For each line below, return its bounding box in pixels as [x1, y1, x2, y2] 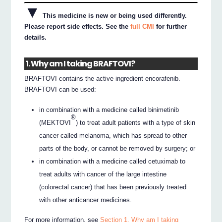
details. [24, 33, 47, 41]
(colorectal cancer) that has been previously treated [39, 183, 187, 191]
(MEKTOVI [39, 118, 71, 126]
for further [154, 22, 187, 30]
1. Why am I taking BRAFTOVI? [26, 58, 135, 70]
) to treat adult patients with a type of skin [76, 118, 196, 126]
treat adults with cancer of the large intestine [39, 170, 167, 178]
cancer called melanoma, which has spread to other [39, 131, 187, 139]
